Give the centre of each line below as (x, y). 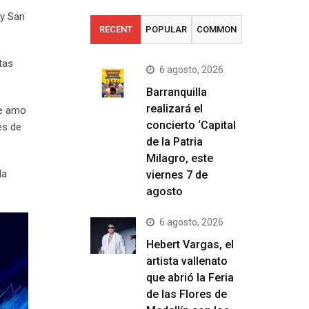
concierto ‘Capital (191, 125)
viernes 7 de (177, 175)
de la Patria (175, 142)
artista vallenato (187, 261)
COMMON (217, 29)
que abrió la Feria (190, 278)
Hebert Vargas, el (190, 245)
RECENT (116, 29)
